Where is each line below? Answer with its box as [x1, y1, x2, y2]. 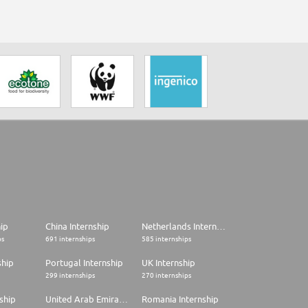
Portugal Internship [45, 257, 123, 269]
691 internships [45, 234, 95, 243]
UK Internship [142, 257, 195, 269]
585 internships [142, 234, 191, 243]
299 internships [45, 271, 95, 280]
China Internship [45, 221, 109, 232]
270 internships [142, 271, 191, 280]
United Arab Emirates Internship [119, 294, 128, 305]
